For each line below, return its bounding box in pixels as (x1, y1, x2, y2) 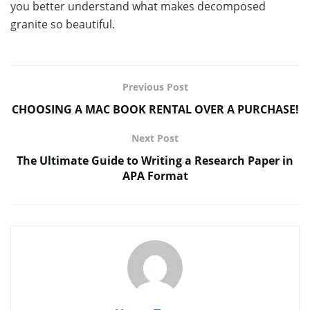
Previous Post (122, 80, 188, 93)
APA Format (122, 167, 188, 183)
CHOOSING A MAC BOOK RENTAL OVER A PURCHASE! (11, 101, 299, 117)
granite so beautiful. (10, 16, 115, 32)
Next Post (131, 131, 179, 145)
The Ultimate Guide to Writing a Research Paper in (17, 152, 293, 168)
